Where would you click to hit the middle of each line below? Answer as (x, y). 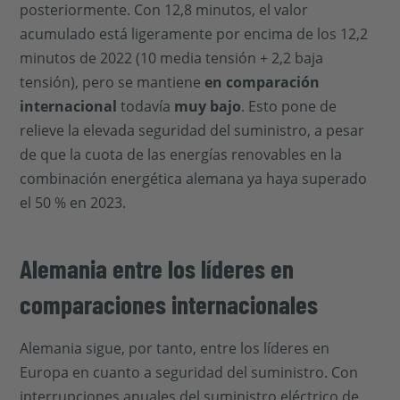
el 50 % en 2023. (73, 203)
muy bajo (208, 106)
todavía (146, 106)
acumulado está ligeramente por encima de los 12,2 (194, 34)
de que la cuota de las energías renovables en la (181, 154)
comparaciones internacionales (169, 304)
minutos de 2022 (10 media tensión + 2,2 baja (172, 58)
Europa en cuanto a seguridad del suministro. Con (189, 372)
